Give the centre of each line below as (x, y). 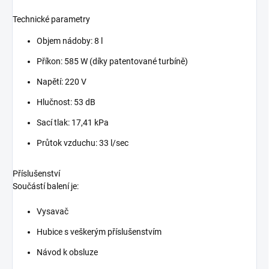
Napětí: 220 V (62, 82)
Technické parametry (51, 20)
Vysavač (53, 212)
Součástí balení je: (46, 186)
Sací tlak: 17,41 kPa (73, 123)
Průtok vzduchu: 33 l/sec (83, 143)
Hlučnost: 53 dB (66, 102)
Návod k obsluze (67, 252)
